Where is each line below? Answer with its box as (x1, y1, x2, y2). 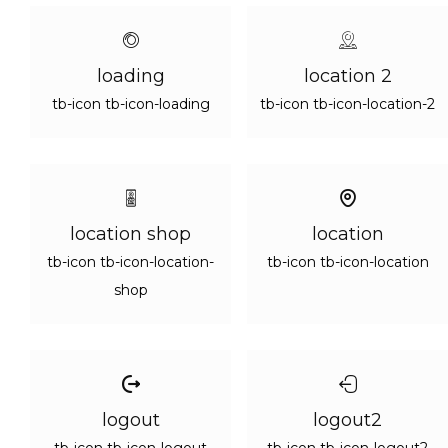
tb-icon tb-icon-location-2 (260, 95, 435, 113)
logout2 (313, 409, 382, 431)
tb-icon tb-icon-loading (51, 95, 210, 113)
